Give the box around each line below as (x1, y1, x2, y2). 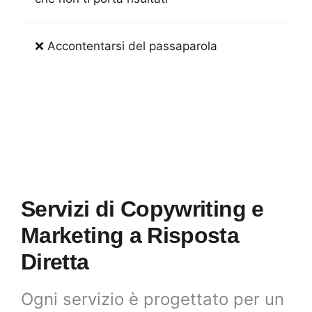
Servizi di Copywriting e (21, 196, 264, 221)
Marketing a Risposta (21, 222, 240, 248)
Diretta (21, 249, 89, 274)
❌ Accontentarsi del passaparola (35, 38, 217, 53)
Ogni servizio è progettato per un (21, 288, 284, 309)
